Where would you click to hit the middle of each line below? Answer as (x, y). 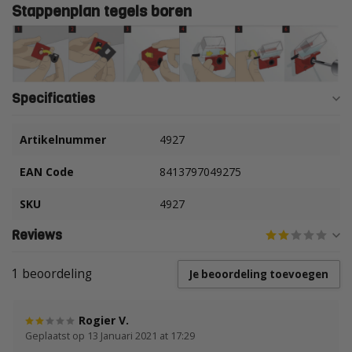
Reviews (37, 235)
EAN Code (47, 171)
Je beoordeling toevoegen (259, 274)
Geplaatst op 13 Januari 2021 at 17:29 (110, 335)
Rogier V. (104, 320)
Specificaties (53, 98)
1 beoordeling (52, 273)
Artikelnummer (63, 139)
